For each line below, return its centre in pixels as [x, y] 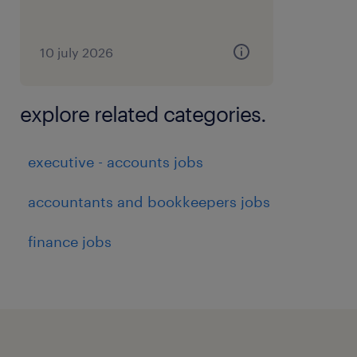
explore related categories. [143, 114]
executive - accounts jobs [116, 162]
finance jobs [70, 241]
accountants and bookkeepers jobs [149, 201]
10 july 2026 [77, 52]
